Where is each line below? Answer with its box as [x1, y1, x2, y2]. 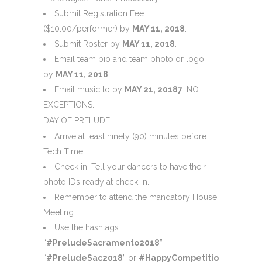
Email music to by [54, 84, 125, 94]
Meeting [43, 207, 74, 217]
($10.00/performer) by [43, 23, 132, 33]
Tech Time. [43, 146, 85, 156]
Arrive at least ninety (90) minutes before [54, 131, 206, 141]
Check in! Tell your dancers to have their [54, 161, 206, 171]
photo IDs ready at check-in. [43, 177, 149, 187]
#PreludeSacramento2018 [46, 237, 160, 247]
